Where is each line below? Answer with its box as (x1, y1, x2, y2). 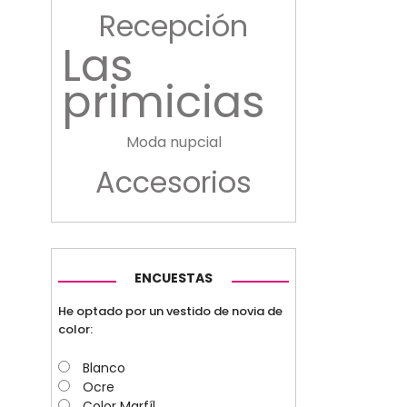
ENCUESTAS (134, 269, 213, 288)
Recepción (99, 5, 248, 47)
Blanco (83, 358, 125, 377)
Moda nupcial (125, 132, 222, 154)
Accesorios (95, 162, 252, 203)
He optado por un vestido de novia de (58, 302, 283, 320)
